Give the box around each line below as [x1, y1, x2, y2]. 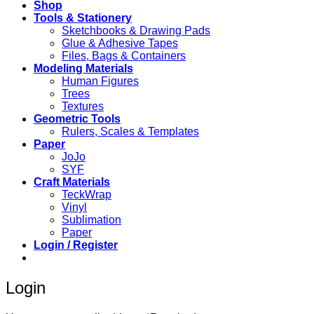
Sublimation [62, 214, 121, 226]
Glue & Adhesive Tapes [62, 37, 178, 50]
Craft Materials [34, 176, 110, 189]
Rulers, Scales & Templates [62, 125, 199, 138]
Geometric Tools [34, 113, 121, 125]
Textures [62, 100, 104, 113]
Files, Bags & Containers [62, 50, 186, 62]
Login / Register [34, 239, 118, 252]
